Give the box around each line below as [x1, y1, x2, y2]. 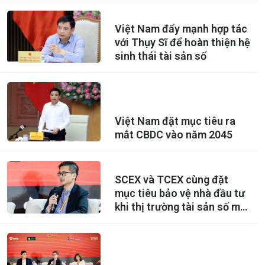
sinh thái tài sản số [114, 50, 206, 63]
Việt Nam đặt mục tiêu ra [114, 115, 235, 128]
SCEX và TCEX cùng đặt [114, 173, 228, 186]
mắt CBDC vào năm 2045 [114, 128, 232, 141]
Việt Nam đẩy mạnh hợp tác [114, 22, 247, 35]
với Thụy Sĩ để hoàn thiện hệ [114, 36, 250, 49]
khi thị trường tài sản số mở [114, 200, 246, 213]
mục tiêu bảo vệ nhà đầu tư [114, 186, 245, 199]
